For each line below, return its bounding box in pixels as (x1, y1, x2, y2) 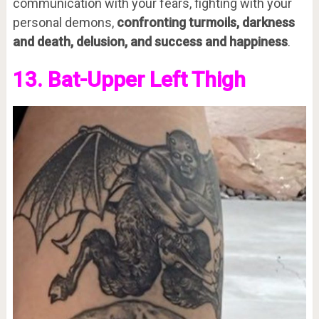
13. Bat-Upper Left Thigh (12, 66, 246, 92)
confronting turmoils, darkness (116, 14, 295, 30)
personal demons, (12, 14, 117, 30)
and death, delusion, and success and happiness (12, 33, 288, 49)
